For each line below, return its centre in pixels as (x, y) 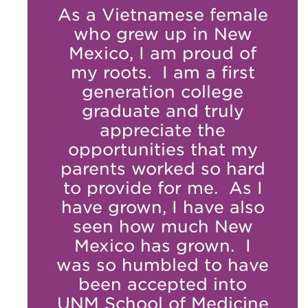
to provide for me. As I (163, 188)
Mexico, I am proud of (163, 53)
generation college (163, 91)
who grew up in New (163, 34)
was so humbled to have (163, 265)
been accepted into (163, 284)
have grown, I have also (163, 207)
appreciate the (163, 130)
